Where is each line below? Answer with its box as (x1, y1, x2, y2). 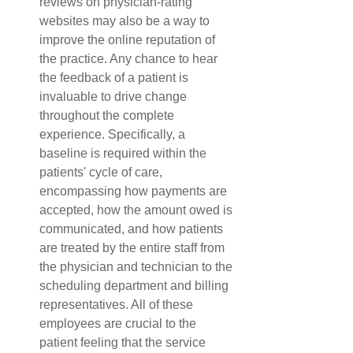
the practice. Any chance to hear (39, 51, 221, 65)
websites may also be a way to (39, 13, 213, 28)
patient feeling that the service (39, 335, 209, 349)
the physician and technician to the (39, 259, 236, 273)
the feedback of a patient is (39, 70, 191, 84)
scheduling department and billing (39, 278, 232, 292)
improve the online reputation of (39, 32, 218, 46)
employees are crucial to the (39, 316, 199, 330)
